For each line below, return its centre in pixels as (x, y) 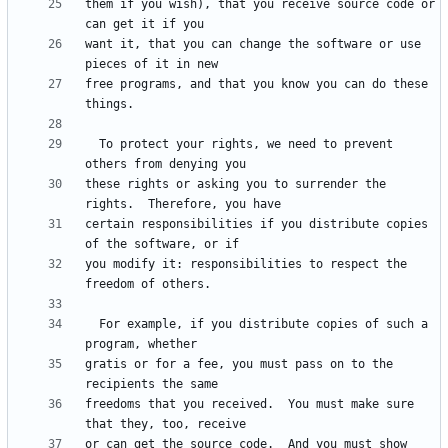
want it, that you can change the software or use (253, 44)
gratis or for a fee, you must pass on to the (239, 364)
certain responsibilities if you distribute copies (256, 224)
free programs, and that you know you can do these (256, 84)
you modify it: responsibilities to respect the (246, 264)
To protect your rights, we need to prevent (92, 144)
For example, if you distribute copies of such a (92, 324)
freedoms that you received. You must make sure (249, 404)
